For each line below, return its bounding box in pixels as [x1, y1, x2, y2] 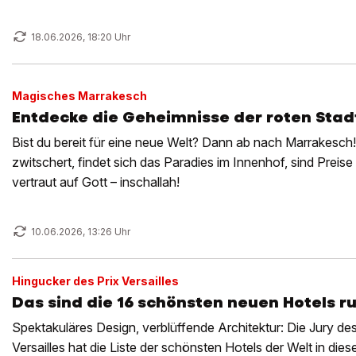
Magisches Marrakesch [12, 89, 147, 103]
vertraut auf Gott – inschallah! [12, 174, 180, 190]
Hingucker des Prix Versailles [12, 274, 179, 288]
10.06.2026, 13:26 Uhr [31, 226, 130, 238]
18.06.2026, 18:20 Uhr [31, 31, 130, 43]
